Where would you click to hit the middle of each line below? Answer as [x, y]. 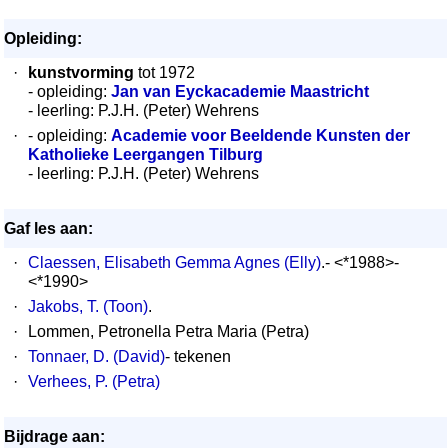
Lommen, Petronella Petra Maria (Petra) [168, 331]
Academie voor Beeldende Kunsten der [260, 135]
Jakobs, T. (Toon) [88, 306]
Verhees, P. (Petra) [94, 381]
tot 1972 [164, 72]
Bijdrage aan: [54, 436]
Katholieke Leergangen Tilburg [145, 154]
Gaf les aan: [48, 228]
